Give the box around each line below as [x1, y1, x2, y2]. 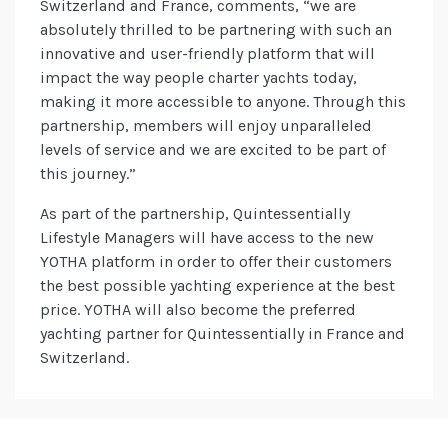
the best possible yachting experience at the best [40, 276, 395, 296]
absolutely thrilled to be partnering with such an [40, 20, 392, 40]
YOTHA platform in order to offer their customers [40, 252, 392, 272]
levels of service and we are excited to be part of [40, 140, 386, 160]
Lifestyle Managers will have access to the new [40, 228, 374, 248]
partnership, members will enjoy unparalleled [40, 116, 372, 136]
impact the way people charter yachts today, [40, 68, 357, 88]
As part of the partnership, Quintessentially [40, 204, 350, 224]
